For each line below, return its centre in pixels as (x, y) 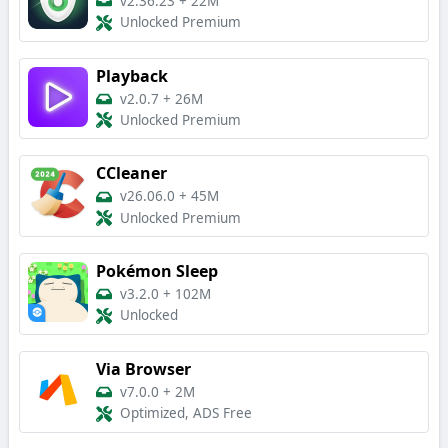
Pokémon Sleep (157, 271)
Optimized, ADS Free (186, 413)
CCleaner (131, 173)
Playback (132, 75)
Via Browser (143, 368)
